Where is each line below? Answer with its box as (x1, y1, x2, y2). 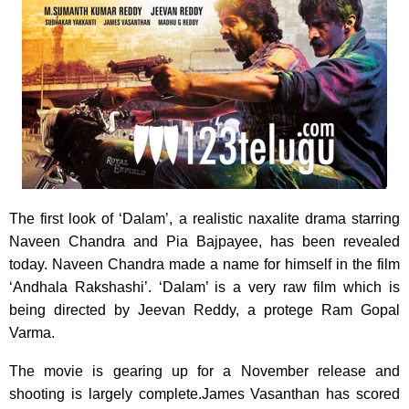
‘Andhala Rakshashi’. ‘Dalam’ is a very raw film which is (9, 278, 400, 295)
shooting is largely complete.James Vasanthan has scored (9, 385, 400, 402)
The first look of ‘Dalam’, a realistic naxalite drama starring (9, 210, 400, 226)
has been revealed (270, 233, 400, 249)
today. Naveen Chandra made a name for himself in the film (9, 256, 400, 272)
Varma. (9, 324, 55, 341)
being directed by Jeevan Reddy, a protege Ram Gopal (9, 301, 400, 318)
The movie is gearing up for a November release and (9, 362, 400, 379)
